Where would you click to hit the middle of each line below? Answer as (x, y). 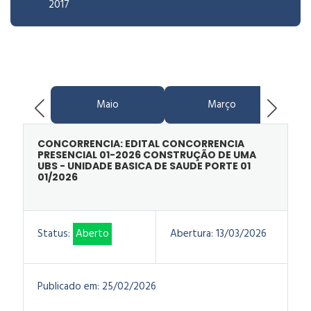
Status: (54, 234)
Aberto (92, 234)
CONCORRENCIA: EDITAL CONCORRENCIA (141, 144)
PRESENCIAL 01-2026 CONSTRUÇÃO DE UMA (147, 155)
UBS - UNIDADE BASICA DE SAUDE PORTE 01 (144, 166)
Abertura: (192, 234)
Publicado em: (68, 287)
